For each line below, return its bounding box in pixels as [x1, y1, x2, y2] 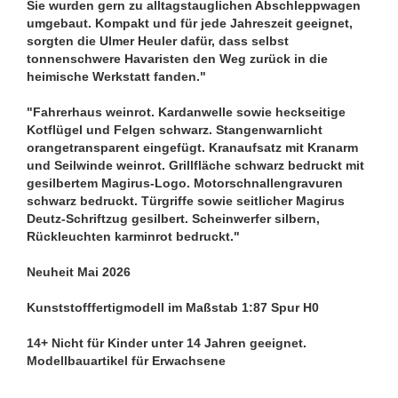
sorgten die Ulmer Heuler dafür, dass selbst [27, 34, 289, 48]
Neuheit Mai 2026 [27, 265, 131, 279]
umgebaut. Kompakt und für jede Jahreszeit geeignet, [27, 16, 353, 30]
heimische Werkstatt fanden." [27, 69, 206, 84]
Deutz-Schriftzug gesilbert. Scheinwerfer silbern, [27, 211, 320, 226]
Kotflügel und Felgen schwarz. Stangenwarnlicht [27, 123, 322, 137]
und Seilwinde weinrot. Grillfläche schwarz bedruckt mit [27, 158, 364, 172]
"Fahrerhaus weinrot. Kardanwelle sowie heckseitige [27, 105, 346, 119]
